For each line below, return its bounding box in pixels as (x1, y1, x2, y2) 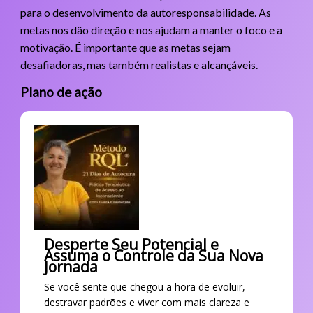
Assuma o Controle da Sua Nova (43, 245, 263, 265)
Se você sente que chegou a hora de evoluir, (43, 279, 245, 293)
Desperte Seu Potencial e (43, 234, 219, 254)
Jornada (43, 256, 98, 277)
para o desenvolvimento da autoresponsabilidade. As (20, 5, 271, 19)
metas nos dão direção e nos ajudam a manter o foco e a (20, 22, 282, 36)
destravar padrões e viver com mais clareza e (43, 295, 249, 309)
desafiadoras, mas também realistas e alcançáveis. (20, 57, 258, 71)
